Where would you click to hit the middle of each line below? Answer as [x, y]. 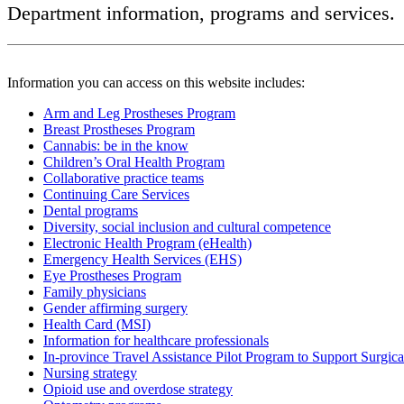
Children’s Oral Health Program [134, 161]
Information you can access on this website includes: [156, 82]
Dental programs [91, 210]
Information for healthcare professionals [156, 340]
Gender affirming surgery [115, 308]
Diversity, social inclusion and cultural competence [187, 226]
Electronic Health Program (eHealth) [147, 243]
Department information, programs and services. [201, 13]
